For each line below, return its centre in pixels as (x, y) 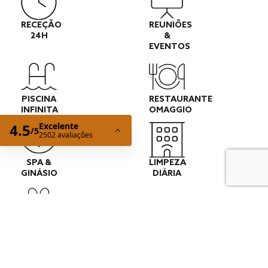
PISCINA (39, 100)
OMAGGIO (170, 111)
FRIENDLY (41, 237)
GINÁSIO (39, 174)
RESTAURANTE (181, 100)
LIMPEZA (167, 163)
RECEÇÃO (41, 26)
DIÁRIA (167, 174)
